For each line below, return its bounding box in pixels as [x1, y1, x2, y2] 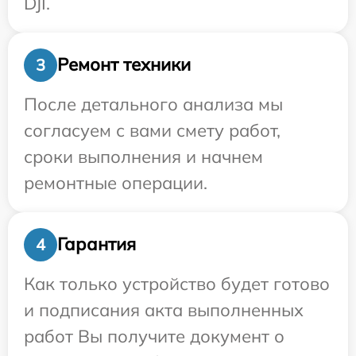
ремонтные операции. [24, 171, 207, 194]
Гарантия [57, 233, 136, 256]
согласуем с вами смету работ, [24, 118, 281, 141]
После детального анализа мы [24, 92, 283, 115]
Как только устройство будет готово [24, 272, 330, 295]
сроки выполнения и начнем [24, 145, 263, 168]
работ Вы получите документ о [24, 324, 284, 347]
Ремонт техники [57, 53, 191, 76]
